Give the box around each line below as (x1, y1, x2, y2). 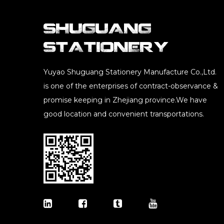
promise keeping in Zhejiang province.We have (43, 95, 207, 104)
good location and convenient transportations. (43, 109, 204, 118)
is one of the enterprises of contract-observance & (43, 81, 218, 90)
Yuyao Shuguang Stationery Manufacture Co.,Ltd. (43, 67, 216, 76)
